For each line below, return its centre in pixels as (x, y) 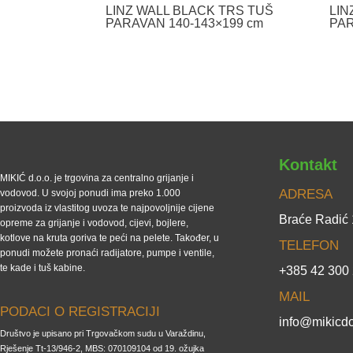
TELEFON (309, 245)
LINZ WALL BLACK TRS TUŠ (190, 11)
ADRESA (306, 194)
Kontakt (308, 164)
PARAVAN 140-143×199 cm (185, 24)
